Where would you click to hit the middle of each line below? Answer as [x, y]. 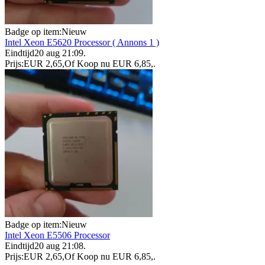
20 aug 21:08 [59, 246]
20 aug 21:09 [59, 53]
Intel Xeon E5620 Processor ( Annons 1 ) [82, 43]
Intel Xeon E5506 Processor [57, 235]
